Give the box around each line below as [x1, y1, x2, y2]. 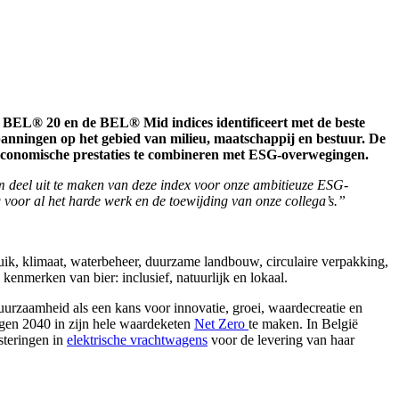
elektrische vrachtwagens [67, 332, 208, 348]
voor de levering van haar [208, 332, 354, 348]
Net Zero [194, 316, 248, 332]
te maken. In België [248, 316, 358, 332]
